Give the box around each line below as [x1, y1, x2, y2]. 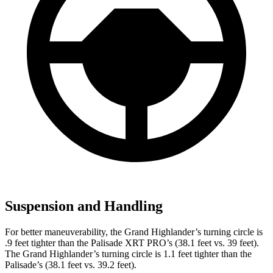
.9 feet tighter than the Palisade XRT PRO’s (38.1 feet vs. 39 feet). [5, 238, 259, 249]
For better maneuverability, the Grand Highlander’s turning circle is [5, 227, 263, 238]
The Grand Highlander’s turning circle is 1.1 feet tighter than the [5, 249, 252, 260]
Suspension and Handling [5, 198, 163, 214]
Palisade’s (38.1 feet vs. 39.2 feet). [5, 260, 136, 271]
